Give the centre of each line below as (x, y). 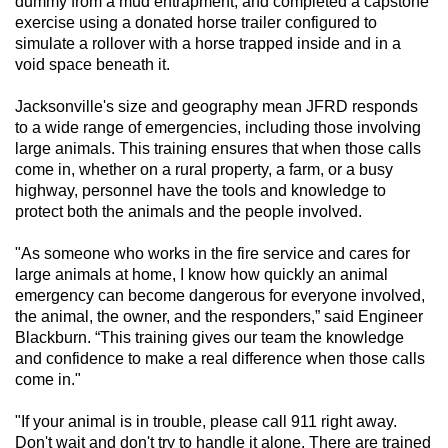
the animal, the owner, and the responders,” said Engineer (219, 317)
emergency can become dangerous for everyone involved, (220, 296)
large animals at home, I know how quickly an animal (201, 275)
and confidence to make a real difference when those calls (220, 359)
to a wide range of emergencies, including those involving (218, 128)
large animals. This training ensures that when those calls (218, 149)
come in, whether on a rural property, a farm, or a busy (204, 170)
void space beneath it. (92, 65)
